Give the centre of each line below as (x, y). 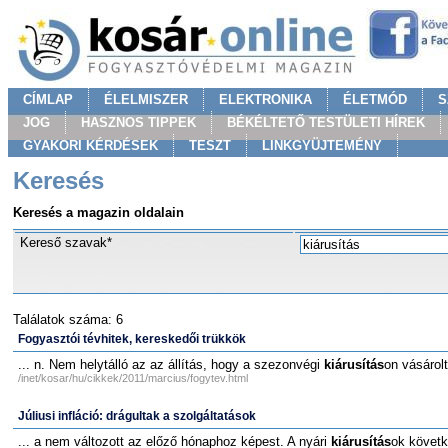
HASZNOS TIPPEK (138, 122)
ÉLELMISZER (146, 99)
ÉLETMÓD (375, 99)
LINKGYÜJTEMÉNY (322, 145)
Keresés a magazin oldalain (98, 212)
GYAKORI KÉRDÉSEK (90, 145)
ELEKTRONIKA (265, 99)
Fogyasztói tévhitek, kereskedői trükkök (132, 339)
